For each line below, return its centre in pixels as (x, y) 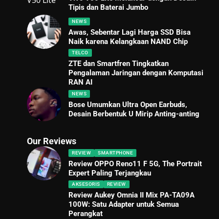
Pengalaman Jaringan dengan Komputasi (136, 73)
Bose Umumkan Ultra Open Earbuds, (128, 104)
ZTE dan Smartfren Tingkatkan (119, 64)
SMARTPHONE (116, 153)
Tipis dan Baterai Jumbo (109, 7)
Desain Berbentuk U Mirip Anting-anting (134, 114)
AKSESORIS (86, 184)
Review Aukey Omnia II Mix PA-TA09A (132, 195)
